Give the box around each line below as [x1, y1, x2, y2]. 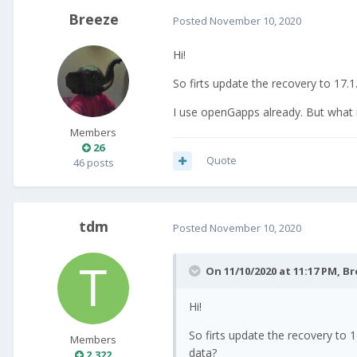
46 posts [73, 155, 114, 171]
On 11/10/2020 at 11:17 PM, [206, 264, 343, 279]
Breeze [68, 10, 119, 29]
